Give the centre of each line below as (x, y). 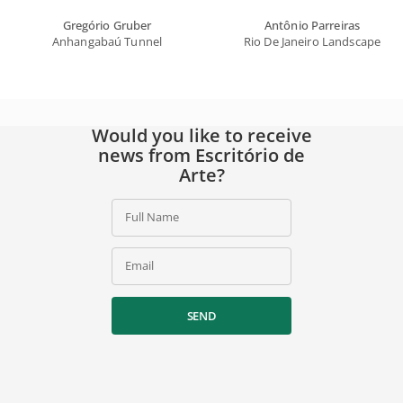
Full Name (152, 216)
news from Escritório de (201, 155)
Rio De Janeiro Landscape (312, 41)
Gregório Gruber (107, 25)
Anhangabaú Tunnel (107, 41)
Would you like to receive (201, 135)
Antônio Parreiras (312, 25)
